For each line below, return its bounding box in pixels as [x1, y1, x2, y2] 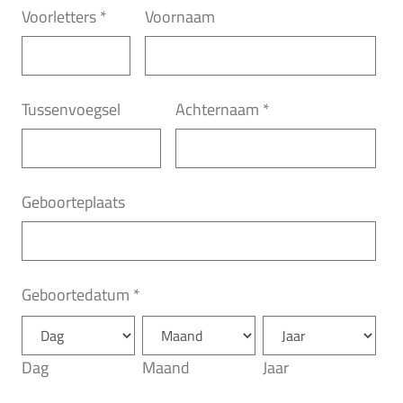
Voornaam [144, 4, 215, 30]
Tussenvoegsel [22, 97, 121, 122]
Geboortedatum [22, 282, 130, 308]
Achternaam [175, 97, 259, 122]
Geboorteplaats [22, 190, 125, 215]
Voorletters [22, 4, 96, 30]
